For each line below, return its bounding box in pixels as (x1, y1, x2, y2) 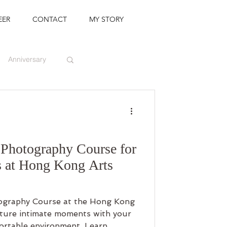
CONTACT (32, 15, 67, 24)
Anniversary (8, 54, 46, 64)
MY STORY (89, 15, 124, 24)
